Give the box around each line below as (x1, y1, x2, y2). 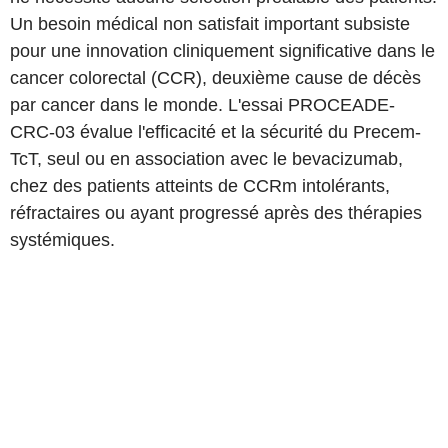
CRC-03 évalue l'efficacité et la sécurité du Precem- (10, 122, 421, 142)
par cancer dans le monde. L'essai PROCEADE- (10, 95, 395, 115)
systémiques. (10, 230, 115, 250)
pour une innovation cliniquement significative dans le (10, 41, 435, 61)
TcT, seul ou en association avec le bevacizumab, (10, 149, 403, 169)
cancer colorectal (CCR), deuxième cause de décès (10, 68, 421, 88)
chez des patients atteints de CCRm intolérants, (10, 176, 390, 196)
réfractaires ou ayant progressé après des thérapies (10, 203, 422, 223)
